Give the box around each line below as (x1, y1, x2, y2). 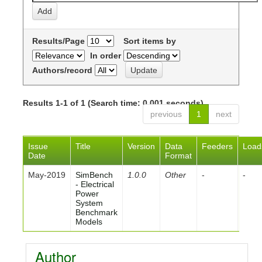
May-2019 (28, 170, 65, 180)
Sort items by (123, 36, 176, 46)
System (75, 198, 103, 208)
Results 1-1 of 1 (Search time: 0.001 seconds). (23, 98, 206, 108)
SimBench (75, 170, 113, 180)
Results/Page (32, 36, 85, 46)
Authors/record (32, 65, 92, 75)
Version (127, 141, 155, 151)
